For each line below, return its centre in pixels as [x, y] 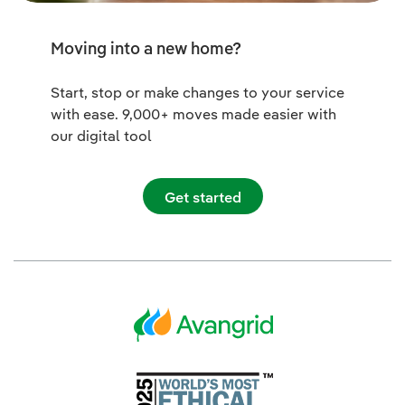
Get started [202, 197]
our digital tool [101, 136]
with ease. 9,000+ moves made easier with [193, 114]
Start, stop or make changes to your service [198, 92]
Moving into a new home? [146, 48]
